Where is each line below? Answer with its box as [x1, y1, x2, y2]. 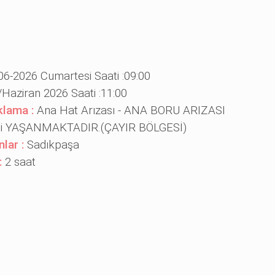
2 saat [4, 254, 36, 268]
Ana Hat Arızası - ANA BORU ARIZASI [36, 202, 225, 216]
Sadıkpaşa [26, 236, 79, 250]
